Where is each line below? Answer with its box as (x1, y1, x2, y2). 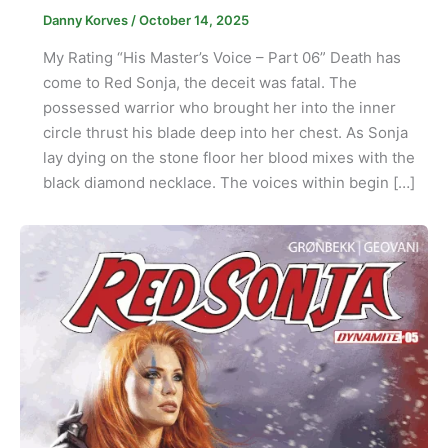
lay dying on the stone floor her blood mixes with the (42, 147, 415, 167)
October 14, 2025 (138, 11, 249, 28)
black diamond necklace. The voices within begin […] (42, 172, 415, 192)
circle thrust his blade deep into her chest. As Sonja (42, 122, 408, 142)
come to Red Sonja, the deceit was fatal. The (42, 72, 357, 92)
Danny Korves (42, 11, 131, 28)
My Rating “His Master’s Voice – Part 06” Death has (42, 47, 401, 67)
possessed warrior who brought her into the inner (42, 97, 396, 117)
